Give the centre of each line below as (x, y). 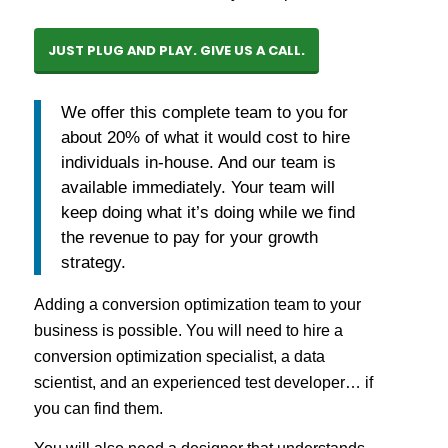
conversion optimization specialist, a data (179, 356)
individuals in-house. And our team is (198, 161)
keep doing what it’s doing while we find (207, 211)
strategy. (93, 261)
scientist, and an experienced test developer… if (203, 382)
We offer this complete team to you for (204, 111)
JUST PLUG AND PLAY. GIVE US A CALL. (176, 51)
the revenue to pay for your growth (189, 236)
